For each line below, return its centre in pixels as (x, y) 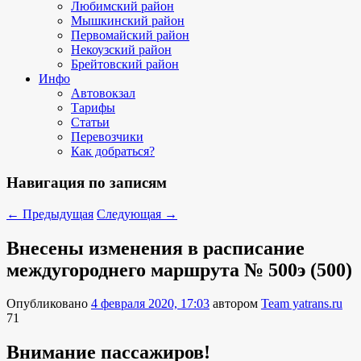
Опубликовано (49, 304)
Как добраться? (113, 151)
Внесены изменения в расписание (156, 248)
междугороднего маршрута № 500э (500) (179, 270)
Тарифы (93, 108)
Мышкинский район (128, 21)
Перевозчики (107, 137)
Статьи (90, 122)
